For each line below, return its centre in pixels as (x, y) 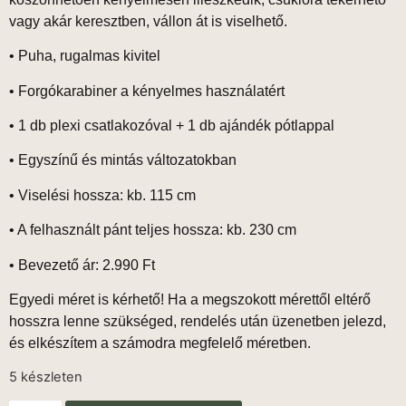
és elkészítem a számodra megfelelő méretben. (160, 343)
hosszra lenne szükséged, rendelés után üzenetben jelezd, (198, 321)
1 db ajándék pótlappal (261, 125)
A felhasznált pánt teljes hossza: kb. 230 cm (157, 230)
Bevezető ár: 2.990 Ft (87, 265)
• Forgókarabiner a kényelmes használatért (147, 91)
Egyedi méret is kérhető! (87, 299)
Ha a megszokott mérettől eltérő (267, 299)
